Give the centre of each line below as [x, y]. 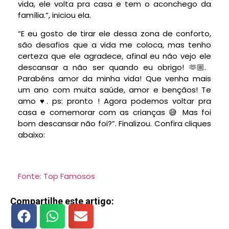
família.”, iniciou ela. [54, 15]
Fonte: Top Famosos [56, 176]
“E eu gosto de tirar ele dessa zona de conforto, [114, 34]
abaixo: [31, 135]
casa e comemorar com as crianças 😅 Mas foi [114, 112]
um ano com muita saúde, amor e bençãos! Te [114, 90]
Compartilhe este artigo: [62, 201]
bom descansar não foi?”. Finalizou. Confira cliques [114, 124]
